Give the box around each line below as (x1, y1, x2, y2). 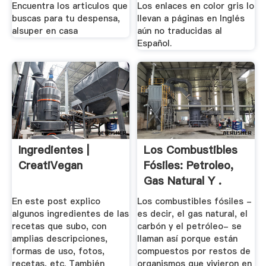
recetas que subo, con (11, 220, 106, 233)
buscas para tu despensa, (11, 12, 120, 25)
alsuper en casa (11, 25, 78, 37)
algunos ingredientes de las (11, 208, 129, 220)
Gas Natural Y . (144, 173, 222, 188)
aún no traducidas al (137, 25, 223, 37)
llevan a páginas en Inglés (137, 12, 245, 25)
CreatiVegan (18, 157, 83, 173)
